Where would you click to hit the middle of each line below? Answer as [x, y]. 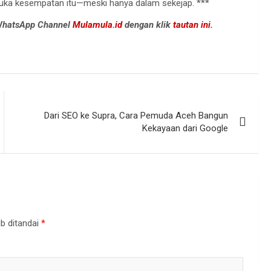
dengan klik [149, 25]
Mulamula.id [99, 25]
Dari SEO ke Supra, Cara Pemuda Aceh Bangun [136, 116]
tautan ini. [193, 25]
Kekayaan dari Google [185, 128]
